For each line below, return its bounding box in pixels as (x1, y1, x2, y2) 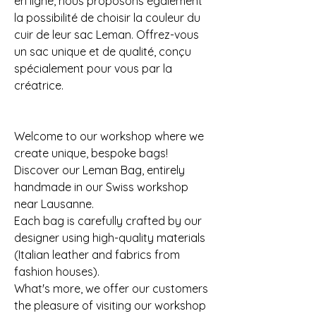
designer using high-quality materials (14, 231, 205, 245)
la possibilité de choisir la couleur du (14, 11, 200, 25)
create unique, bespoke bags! (14, 146, 168, 161)
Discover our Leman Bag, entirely (14, 163, 185, 178)
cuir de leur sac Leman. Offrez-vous (14, 28, 199, 42)
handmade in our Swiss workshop (14, 180, 188, 195)
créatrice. (14, 78, 63, 93)
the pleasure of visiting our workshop (14, 298, 206, 313)
